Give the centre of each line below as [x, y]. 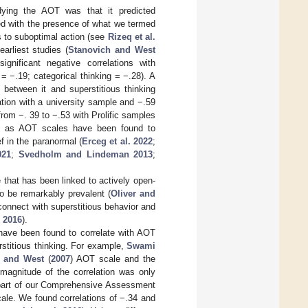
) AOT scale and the [113, 258]
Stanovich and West [112, 49]
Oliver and [133, 193]
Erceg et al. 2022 [117, 141]
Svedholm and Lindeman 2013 [86, 154]
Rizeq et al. [132, 36]
